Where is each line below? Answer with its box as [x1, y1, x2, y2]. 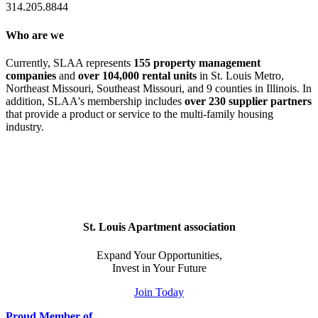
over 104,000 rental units [78, 70, 197, 82]
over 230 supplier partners [185, 95, 312, 107]
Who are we [6, 28, 64, 41]
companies [6, 70, 56, 82]
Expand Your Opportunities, [96, 248, 222, 261]
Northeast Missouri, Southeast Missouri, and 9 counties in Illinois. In [6, 82, 312, 94]
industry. [6, 121, 47, 133]
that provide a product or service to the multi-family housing [6, 108, 273, 120]
